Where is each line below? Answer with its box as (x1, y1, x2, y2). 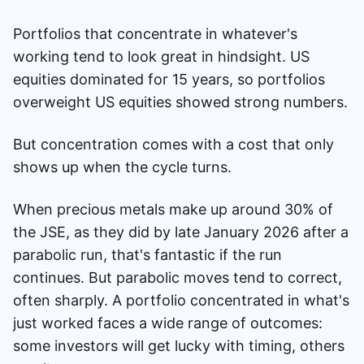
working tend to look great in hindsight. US (13, 47, 310, 65)
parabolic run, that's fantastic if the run (13, 245, 282, 263)
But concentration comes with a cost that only (13, 135, 334, 153)
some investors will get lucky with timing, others (13, 336, 344, 354)
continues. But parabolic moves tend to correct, (13, 268, 342, 286)
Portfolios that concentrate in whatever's (13, 24, 297, 42)
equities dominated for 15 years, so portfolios (13, 70, 325, 88)
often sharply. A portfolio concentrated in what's (13, 291, 349, 309)
